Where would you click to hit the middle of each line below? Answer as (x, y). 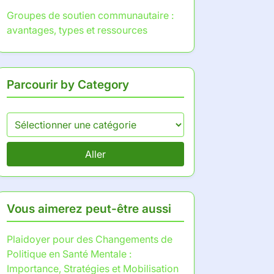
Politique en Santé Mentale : (69, 254)
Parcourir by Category (68, 84)
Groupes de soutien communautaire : (90, 15)
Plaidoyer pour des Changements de (90, 239)
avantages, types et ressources (77, 30)
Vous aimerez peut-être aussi (89, 209)
